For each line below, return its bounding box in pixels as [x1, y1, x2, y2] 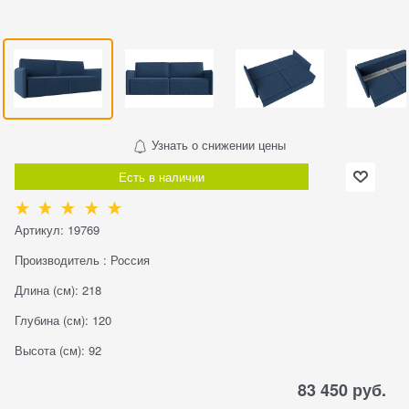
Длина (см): [15, 281, 79, 299]
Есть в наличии [119, 167, 204, 185]
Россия [110, 251, 150, 269]
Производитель [15, 251, 100, 269]
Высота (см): [15, 341, 85, 360]
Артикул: [15, 221, 64, 239]
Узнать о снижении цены [148, 135, 286, 153]
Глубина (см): [15, 311, 89, 330]
